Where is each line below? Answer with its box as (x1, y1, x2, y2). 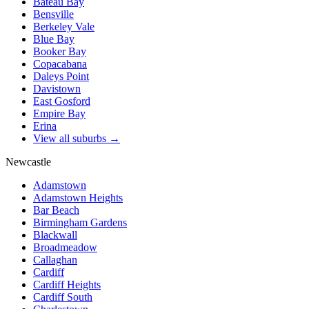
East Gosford (33, 95, 90, 108)
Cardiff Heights (33, 279, 101, 291)
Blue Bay (33, 33, 74, 46)
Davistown (33, 83, 81, 95)
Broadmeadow (33, 241, 97, 254)
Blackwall (33, 229, 77, 241)
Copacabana (33, 58, 87, 70)
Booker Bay (33, 46, 86, 58)
